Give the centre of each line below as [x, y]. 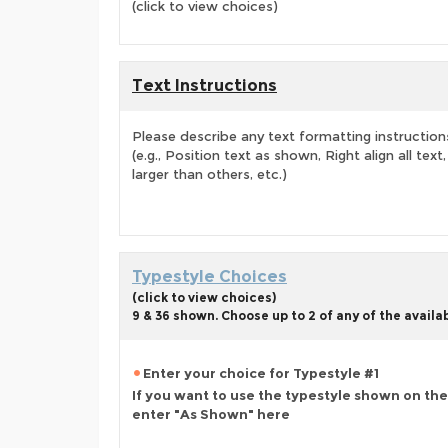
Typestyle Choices [209, 276]
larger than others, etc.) [209, 174]
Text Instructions [204, 85]
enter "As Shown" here [211, 414]
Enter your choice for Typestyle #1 [261, 373]
